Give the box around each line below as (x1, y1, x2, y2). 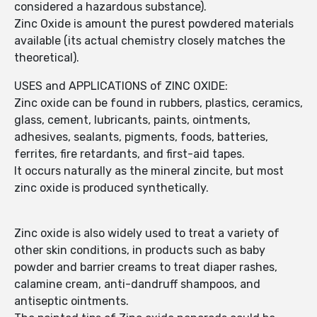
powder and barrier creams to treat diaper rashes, (14, 260, 277, 275)
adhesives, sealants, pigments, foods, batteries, (14, 130, 268, 144)
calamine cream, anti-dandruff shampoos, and (14, 277, 260, 292)
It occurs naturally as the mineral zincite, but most (14, 164, 284, 178)
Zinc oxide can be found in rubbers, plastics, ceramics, (14, 96, 303, 110)
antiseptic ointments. (14, 294, 129, 309)
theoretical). (14, 51, 79, 65)
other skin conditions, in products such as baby (14, 243, 265, 258)
